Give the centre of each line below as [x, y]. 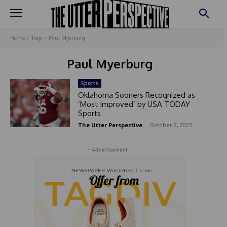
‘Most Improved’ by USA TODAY [134, 104]
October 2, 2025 [171, 125]
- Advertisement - [110, 150]
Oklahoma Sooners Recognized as [136, 95]
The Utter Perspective [110, 125]
